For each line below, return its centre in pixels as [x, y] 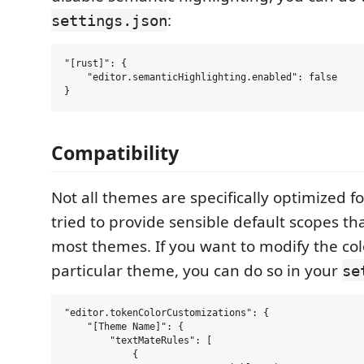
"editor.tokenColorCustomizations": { [167, 313]
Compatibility [115, 152]
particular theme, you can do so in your [197, 270]
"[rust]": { [95, 63]
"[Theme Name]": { [124, 327]
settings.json [109, 20]
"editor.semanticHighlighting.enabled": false [201, 77]
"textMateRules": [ [138, 341]
